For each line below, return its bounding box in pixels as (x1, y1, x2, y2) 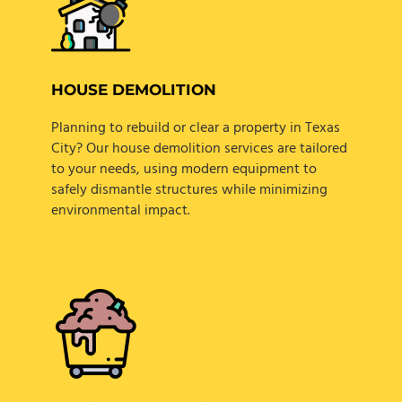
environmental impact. (50, 199, 190, 223)
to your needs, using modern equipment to (50, 158, 317, 182)
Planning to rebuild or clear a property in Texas (50, 117, 340, 141)
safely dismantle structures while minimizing (50, 179, 328, 203)
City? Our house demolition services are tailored (50, 137, 347, 162)
